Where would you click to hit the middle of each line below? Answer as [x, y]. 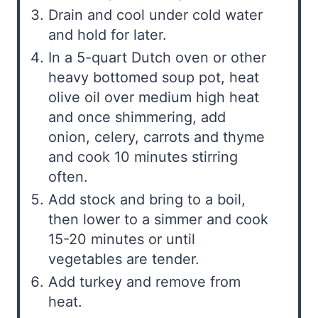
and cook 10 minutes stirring [143, 157]
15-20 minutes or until [122, 240]
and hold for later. [108, 35]
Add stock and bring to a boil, [147, 200]
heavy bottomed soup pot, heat [154, 78]
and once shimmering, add [137, 117]
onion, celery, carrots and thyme [157, 137]
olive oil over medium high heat [154, 98]
